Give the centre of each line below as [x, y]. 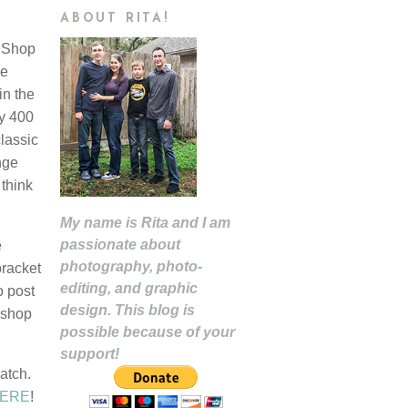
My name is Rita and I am [145, 223]
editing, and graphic [129, 288]
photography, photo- [131, 266]
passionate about [120, 245]
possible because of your [148, 332]
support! [90, 354]
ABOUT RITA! [115, 19]
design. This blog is [127, 310]
